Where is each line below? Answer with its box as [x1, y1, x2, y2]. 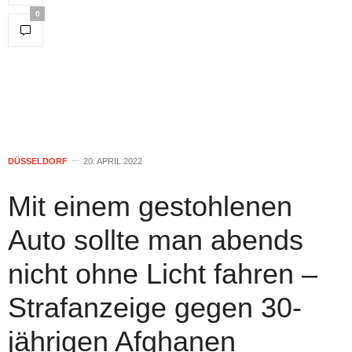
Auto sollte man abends [8, 223, 303, 256]
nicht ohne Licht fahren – [8, 257, 317, 290]
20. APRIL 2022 [83, 156, 142, 166]
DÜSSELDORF [8, 156, 68, 166]
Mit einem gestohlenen [8, 189, 292, 222]
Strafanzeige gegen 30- [8, 291, 302, 324]
